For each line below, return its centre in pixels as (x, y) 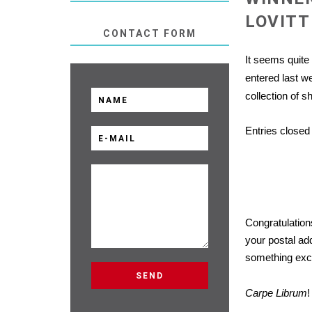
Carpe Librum (276, 293)
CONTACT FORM (150, 33)
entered (263, 78)
